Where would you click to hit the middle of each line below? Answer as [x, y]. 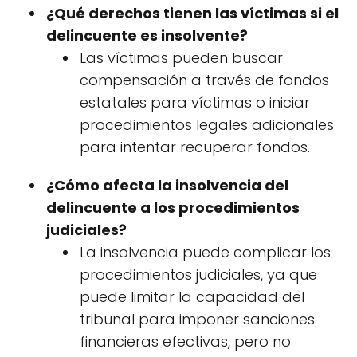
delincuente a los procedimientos [173, 207]
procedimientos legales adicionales [207, 124]
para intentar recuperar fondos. [195, 147]
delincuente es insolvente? [147, 35]
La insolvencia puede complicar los [205, 252]
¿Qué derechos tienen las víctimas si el [192, 13]
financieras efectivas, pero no [185, 341]
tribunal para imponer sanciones [197, 319]
